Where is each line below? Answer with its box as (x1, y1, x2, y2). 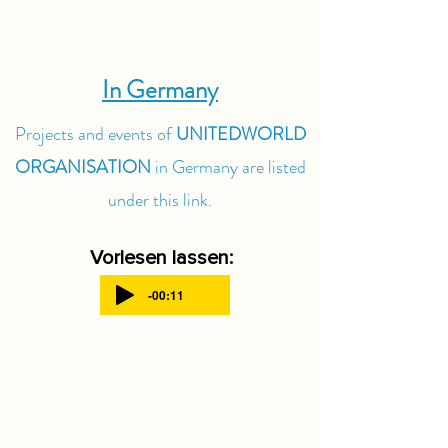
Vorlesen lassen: (90, 246, 233, 270)
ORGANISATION (14, 154, 155, 180)
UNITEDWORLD (175, 121, 306, 147)
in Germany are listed (154, 154, 306, 180)
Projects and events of (14, 121, 176, 147)
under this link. (108, 187, 212, 213)
